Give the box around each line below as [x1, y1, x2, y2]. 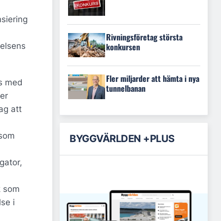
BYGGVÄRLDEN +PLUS [70, 132, 175, 145]
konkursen [106, 40, 140, 53]
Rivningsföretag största [106, 31, 183, 43]
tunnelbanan [106, 82, 146, 95]
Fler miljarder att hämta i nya [106, 73, 199, 85]
